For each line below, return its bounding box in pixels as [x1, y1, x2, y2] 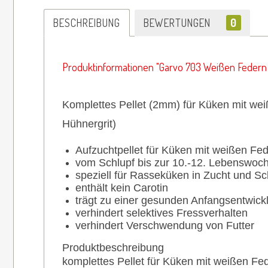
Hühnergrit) [62, 117, 116, 130]
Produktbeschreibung [62, 241, 164, 254]
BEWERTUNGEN [144, 16, 214, 29]
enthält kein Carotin [75, 181, 168, 194]
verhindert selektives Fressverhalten [75, 206, 248, 219]
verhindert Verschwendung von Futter [75, 219, 254, 232]
